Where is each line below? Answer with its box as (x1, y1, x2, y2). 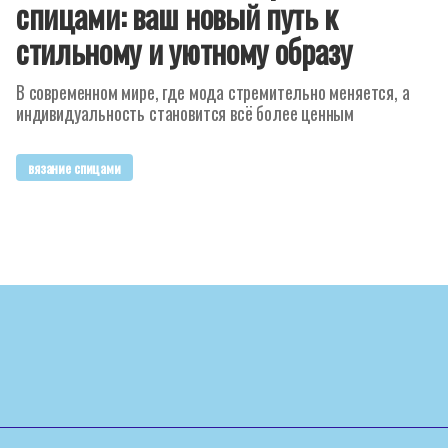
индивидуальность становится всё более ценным (16, 100, 355, 126)
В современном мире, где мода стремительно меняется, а (16, 79, 410, 105)
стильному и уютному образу (16, 27, 352, 74)
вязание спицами (28, 157, 121, 178)
